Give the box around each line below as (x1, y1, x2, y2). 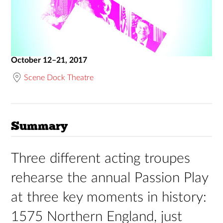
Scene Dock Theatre (24, 73, 94, 82)
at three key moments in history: (11, 190, 207, 204)
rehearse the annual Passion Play (11, 170, 209, 185)
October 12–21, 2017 (11, 56, 88, 64)
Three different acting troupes (11, 151, 191, 165)
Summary (11, 118, 68, 133)
